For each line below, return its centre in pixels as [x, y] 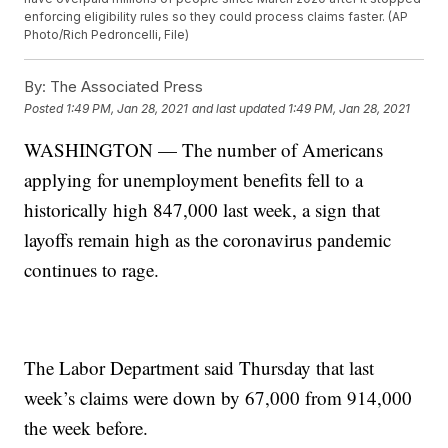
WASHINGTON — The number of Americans [204, 150]
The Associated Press [125, 87]
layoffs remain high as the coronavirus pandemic [208, 240]
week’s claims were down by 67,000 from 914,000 [218, 398]
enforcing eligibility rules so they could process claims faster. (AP [216, 17]
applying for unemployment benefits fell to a [194, 180]
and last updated [239, 108]
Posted [45, 108]
